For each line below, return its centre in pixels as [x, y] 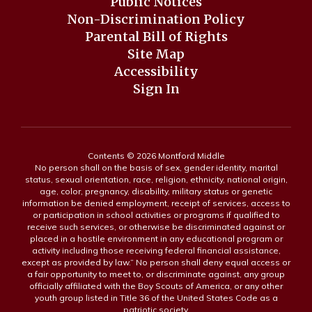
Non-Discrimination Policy [156, 19]
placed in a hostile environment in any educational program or [156, 239]
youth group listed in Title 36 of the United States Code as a [156, 298]
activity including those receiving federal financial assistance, [156, 250]
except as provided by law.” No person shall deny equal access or [156, 262]
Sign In [156, 89]
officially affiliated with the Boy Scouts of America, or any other [156, 286]
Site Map [156, 54]
